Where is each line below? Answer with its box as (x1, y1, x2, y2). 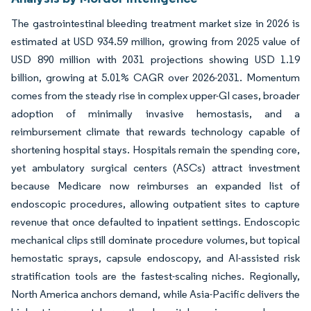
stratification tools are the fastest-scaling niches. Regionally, (11, 269, 300, 283)
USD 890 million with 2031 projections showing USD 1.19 (11, 53, 300, 66)
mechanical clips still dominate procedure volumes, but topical (11, 233, 300, 246)
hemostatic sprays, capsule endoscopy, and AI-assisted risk (11, 251, 300, 264)
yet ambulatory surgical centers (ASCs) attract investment (11, 161, 300, 174)
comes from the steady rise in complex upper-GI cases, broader (11, 89, 300, 102)
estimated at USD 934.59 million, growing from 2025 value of (11, 35, 300, 48)
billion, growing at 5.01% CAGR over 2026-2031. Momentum (11, 71, 300, 84)
